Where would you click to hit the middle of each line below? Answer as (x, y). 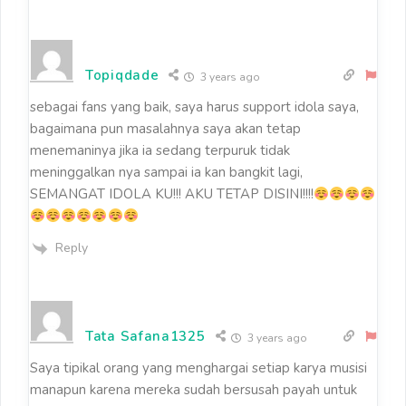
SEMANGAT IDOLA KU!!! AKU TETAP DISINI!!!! (172, 194)
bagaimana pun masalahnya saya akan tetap (165, 129)
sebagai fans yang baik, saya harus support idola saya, (194, 107)
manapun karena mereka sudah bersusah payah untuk (193, 389)
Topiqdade (122, 76)
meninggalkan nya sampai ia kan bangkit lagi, (166, 173)
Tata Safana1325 (145, 336)
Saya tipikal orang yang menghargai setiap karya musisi (198, 367)
